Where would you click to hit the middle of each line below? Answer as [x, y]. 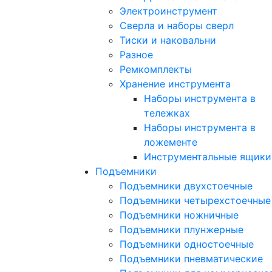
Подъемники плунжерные [182, 229]
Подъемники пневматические [191, 258]
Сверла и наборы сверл [177, 25]
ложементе [171, 142]
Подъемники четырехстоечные [195, 200]
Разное [136, 54]
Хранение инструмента [175, 83]
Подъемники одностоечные [187, 244]
